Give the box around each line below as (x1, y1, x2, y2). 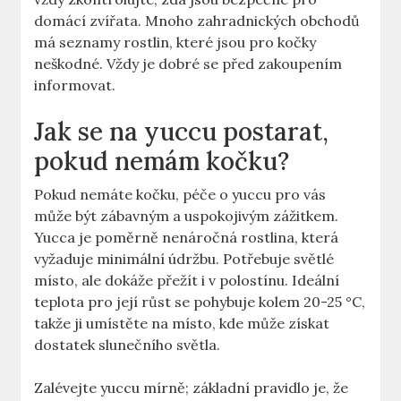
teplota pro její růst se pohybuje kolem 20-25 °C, (34, 293, 366, 311)
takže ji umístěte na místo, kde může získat (34, 314, 330, 333)
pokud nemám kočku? (34, 145, 290, 178)
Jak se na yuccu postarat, (34, 115, 329, 149)
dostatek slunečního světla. (34, 336, 221, 354)
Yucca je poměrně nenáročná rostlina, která (34, 228, 339, 247)
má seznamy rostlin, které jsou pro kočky (34, 33, 317, 52)
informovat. (34, 76, 116, 95)
